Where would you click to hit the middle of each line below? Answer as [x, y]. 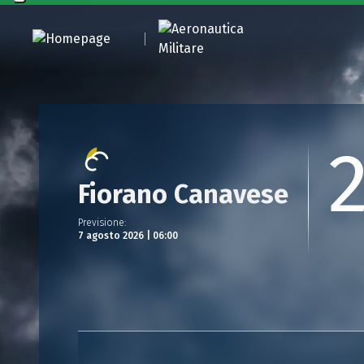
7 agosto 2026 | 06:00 [128, 236]
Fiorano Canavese [183, 194]
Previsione [101, 223]
